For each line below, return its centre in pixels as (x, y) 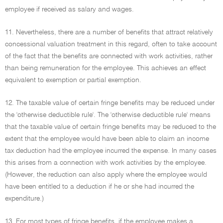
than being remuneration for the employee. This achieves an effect (106, 68)
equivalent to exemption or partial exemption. (73, 80)
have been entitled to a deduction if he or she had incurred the (100, 187)
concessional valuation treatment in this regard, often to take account (111, 44)
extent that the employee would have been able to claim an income (107, 139)
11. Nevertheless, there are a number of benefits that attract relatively (109, 32)
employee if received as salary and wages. (69, 9)
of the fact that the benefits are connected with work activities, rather (109, 56)
